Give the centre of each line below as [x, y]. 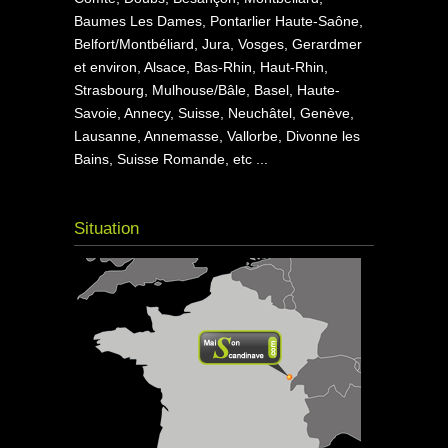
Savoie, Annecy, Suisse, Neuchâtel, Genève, [214, 112]
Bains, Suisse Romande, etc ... [171, 158]
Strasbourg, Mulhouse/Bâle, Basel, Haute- [207, 89]
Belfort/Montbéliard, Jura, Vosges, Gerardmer [218, 43]
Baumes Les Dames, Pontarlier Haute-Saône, [218, 20]
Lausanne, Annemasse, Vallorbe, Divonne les [217, 135]
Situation [106, 228]
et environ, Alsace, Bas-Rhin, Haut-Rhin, [201, 66]
